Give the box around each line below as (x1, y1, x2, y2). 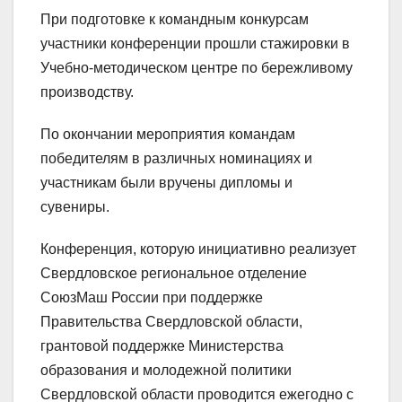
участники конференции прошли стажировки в (40, 36, 350, 52)
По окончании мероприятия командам (40, 127, 295, 143)
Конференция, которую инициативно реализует (40, 241, 356, 258)
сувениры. (40, 199, 109, 215)
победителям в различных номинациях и (40, 151, 312, 167)
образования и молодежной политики (40, 363, 292, 379)
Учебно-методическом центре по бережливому (40, 60, 353, 76)
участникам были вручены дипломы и (40, 175, 293, 191)
